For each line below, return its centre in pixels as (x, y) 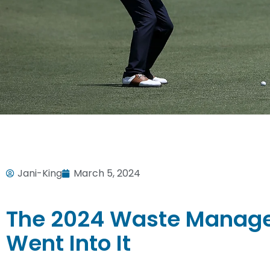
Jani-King (40, 174)
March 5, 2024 (107, 174)
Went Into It (68, 243)
